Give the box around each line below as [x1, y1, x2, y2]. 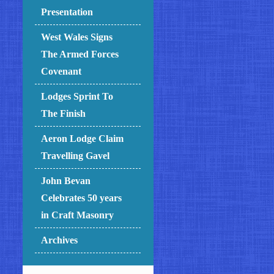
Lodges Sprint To [41, 91, 114, 102]
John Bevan [41, 175, 91, 186]
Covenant [41, 65, 82, 76]
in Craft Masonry [41, 209, 114, 220]
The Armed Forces [41, 48, 119, 59]
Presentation [41, 7, 94, 17]
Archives [41, 234, 78, 245]
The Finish [41, 108, 86, 119]
